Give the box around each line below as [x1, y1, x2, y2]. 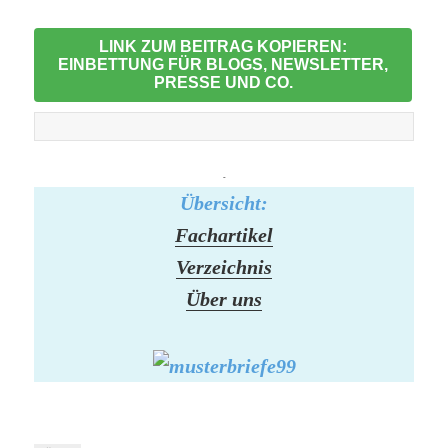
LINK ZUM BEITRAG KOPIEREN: [99, 38, 347, 56]
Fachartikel [175, 224, 273, 247]
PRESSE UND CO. [153, 74, 293, 92]
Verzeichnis [176, 256, 272, 279]
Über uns [186, 288, 262, 311]
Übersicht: [180, 192, 268, 215]
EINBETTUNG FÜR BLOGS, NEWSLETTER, [58, 56, 388, 74]
